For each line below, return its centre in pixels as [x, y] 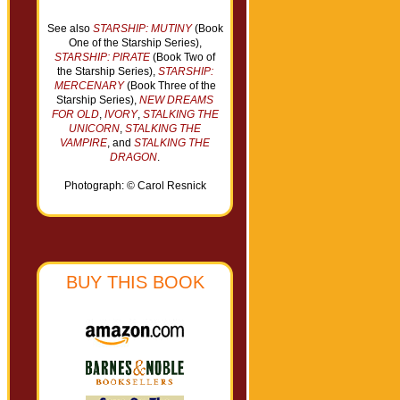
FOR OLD [75, 114]
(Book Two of [183, 57]
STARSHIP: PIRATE [102, 57]
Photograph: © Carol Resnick [135, 186]
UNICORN [94, 129]
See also [70, 29]
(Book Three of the [170, 86]
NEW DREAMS [176, 100]
